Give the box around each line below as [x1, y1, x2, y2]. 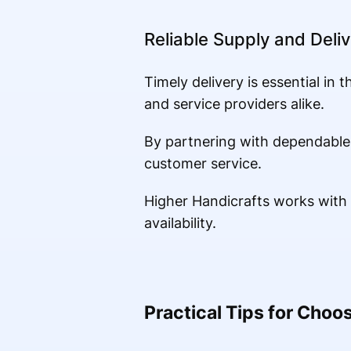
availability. [143, 215, 216, 232]
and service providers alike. [143, 96, 324, 113]
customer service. [143, 155, 262, 172]
